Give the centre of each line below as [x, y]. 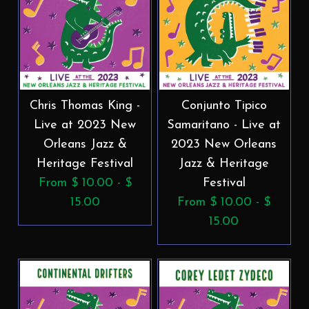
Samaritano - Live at [224, 125]
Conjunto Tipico [224, 106]
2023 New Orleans [224, 144]
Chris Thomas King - [85, 106]
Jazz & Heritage [224, 163]
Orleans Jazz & [85, 144]
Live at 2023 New [85, 125]
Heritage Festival [85, 163]
